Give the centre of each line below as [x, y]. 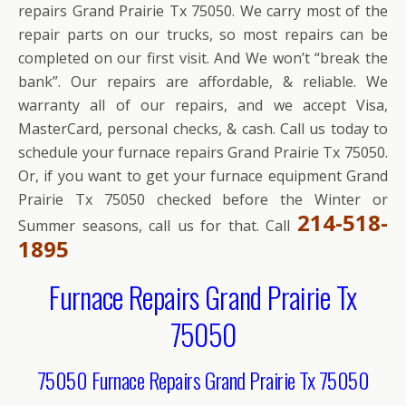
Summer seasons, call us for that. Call [158, 226]
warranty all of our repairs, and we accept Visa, [203, 106]
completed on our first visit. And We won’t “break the [203, 58]
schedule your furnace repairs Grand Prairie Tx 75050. [203, 153]
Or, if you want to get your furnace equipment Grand [203, 176]
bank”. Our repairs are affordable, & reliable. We [203, 82]
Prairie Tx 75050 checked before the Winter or [203, 200]
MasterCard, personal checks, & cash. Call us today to [203, 129]
